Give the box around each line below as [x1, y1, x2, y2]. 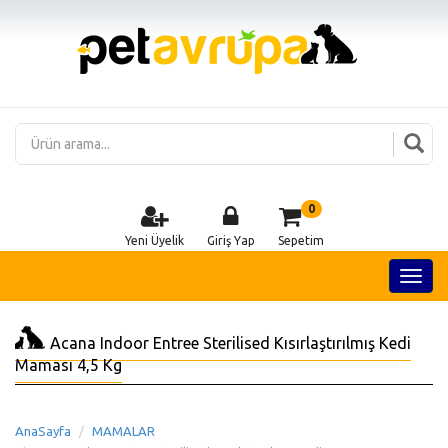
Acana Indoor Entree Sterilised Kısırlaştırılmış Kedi [50, 334, 411, 352]
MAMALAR [92, 424, 155, 438]
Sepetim [277, 234, 324, 247]
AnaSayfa [15, 424, 71, 438]
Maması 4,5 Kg [15, 356, 122, 374]
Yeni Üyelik [124, 234, 184, 247]
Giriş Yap [206, 234, 255, 247]
